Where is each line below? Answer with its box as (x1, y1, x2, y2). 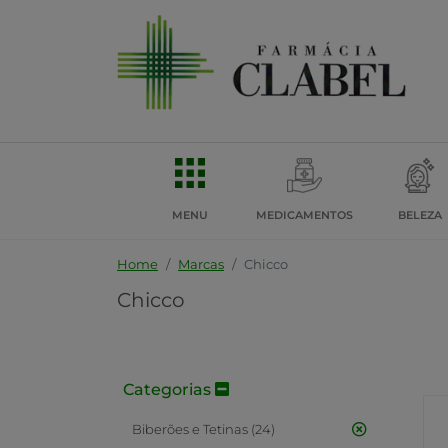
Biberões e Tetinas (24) (132, 421, 275, 437)
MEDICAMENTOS (256, 208, 353, 222)
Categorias (123, 380, 215, 399)
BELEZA (397, 208, 442, 222)
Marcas (178, 256, 224, 272)
